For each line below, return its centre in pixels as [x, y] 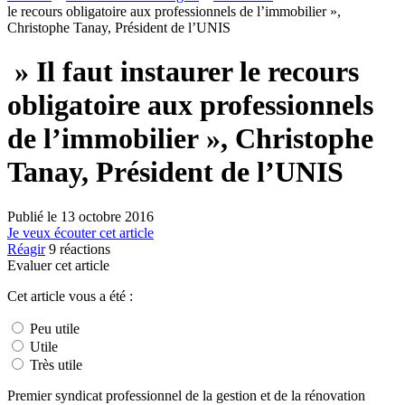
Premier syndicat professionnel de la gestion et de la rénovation [186, 395]
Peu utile [53, 328]
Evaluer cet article [58, 265]
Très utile [54, 364]
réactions [83, 249]
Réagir [26, 249]
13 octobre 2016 [107, 216]
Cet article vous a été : [70, 296]
